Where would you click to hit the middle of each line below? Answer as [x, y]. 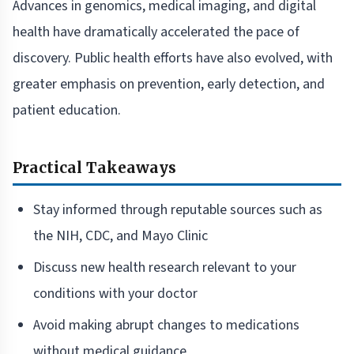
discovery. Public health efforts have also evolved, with [173, 58]
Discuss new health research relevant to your [165, 268]
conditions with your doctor [115, 294]
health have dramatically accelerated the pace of [156, 32]
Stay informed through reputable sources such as [178, 210]
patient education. [67, 111]
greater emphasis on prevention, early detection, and [169, 85]
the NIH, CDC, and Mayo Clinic [121, 236]
